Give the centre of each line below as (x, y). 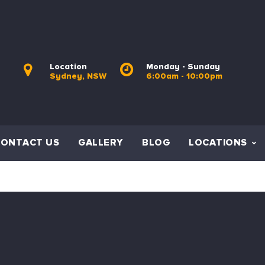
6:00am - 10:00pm (184, 76)
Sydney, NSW (78, 76)
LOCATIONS (218, 143)
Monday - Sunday (183, 66)
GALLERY (101, 143)
